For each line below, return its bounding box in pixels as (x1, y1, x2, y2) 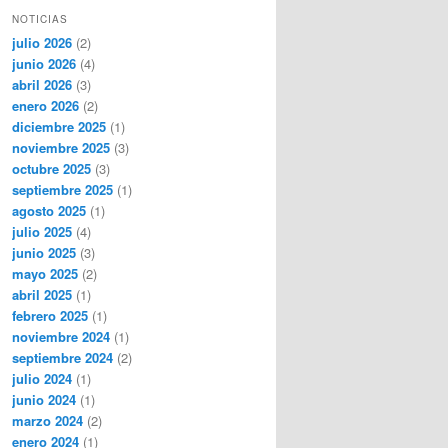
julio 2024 (12, 368, 72, 388)
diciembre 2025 (12, 116, 106, 136)
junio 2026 (12, 53, 76, 73)
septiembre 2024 (12, 347, 113, 367)
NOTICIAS (12, 11, 68, 26)
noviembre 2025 (12, 137, 110, 157)
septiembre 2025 (12, 179, 113, 199)
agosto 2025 (12, 200, 86, 220)
